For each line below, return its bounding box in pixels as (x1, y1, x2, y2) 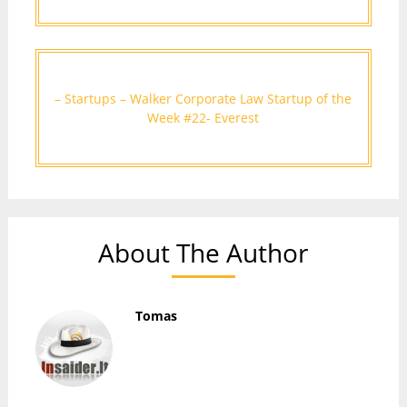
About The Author (98, 235, 309, 270)
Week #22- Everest (147, 109, 260, 126)
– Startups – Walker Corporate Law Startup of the (55, 90, 352, 107)
